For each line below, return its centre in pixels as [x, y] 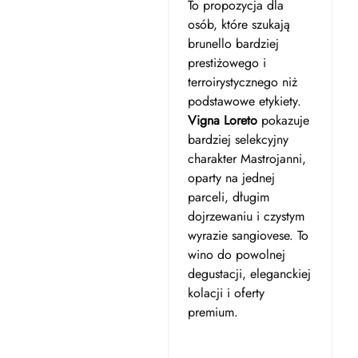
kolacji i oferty [226, 293]
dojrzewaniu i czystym [246, 216]
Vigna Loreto [222, 120]
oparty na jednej [231, 178]
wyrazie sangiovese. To [248, 235]
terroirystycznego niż [242, 82]
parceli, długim [228, 197]
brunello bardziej [233, 44]
